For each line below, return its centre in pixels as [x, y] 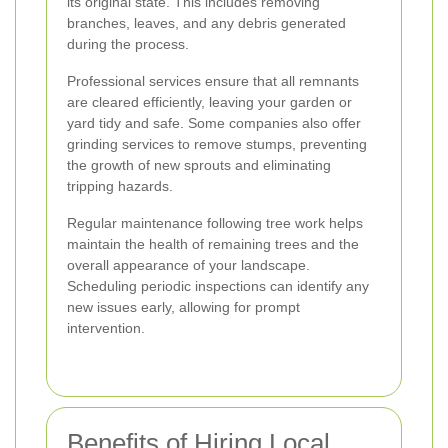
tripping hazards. [120, 186]
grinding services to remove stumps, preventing [217, 144]
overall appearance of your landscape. [188, 265]
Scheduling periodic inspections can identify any [218, 286]
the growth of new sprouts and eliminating [199, 165]
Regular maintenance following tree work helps [215, 223]
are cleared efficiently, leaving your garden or [209, 102]
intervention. [106, 328]
